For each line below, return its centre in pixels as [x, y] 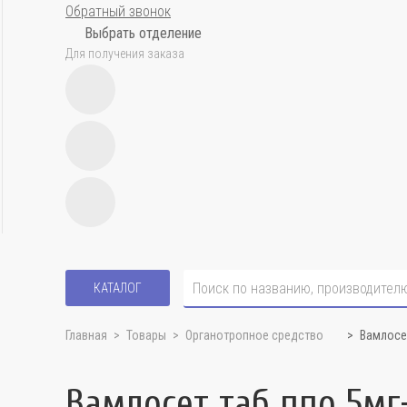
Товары [146, 335]
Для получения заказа [125, 54]
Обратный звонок [118, 11]
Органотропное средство [254, 335]
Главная [86, 335]
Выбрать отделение [143, 33]
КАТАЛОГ [118, 288]
